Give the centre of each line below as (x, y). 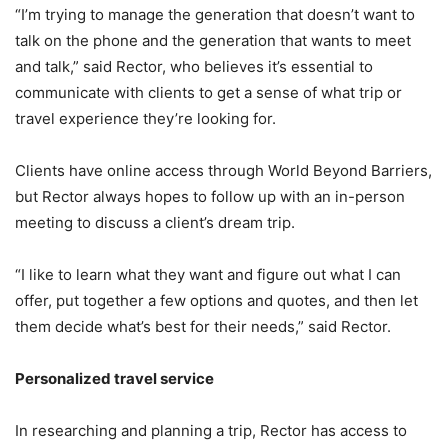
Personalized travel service (114, 379)
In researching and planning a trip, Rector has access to (211, 431)
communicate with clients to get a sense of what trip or (208, 93)
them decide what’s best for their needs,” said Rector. (203, 327)
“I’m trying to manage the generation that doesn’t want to (215, 15)
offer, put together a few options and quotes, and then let (216, 301)
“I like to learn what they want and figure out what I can (208, 275)
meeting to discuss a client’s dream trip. (155, 223)
